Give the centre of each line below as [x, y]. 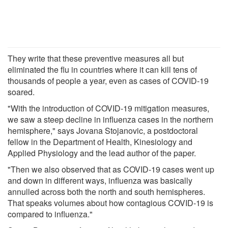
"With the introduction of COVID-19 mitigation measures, [108, 108]
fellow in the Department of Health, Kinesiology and [100, 141]
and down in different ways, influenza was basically [100, 180]
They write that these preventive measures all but [96, 58]
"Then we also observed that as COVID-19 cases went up [111, 169]
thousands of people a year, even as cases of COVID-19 [108, 80]
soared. [21, 92]
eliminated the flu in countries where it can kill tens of [102, 69]
